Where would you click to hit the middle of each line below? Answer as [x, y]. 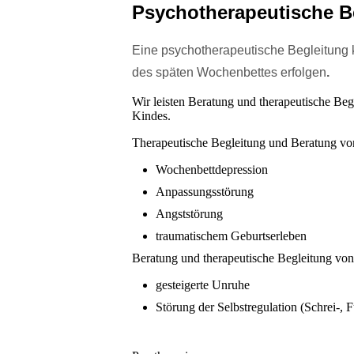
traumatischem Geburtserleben [231, 235]
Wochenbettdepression [213, 169]
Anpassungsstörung [206, 191]
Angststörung [191, 213]
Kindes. [151, 115]
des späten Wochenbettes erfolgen [229, 72]
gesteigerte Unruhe [204, 284]
